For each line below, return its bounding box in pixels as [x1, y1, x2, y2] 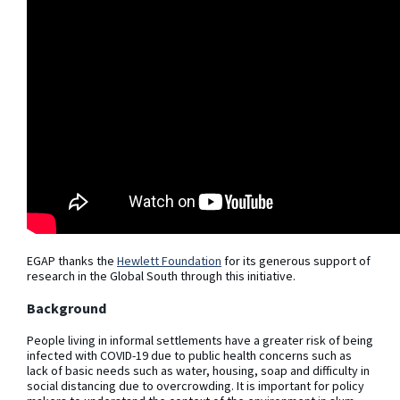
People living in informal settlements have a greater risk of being [27, 332, 373, 349]
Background [27, 298, 106, 317]
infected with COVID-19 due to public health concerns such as [27, 347, 352, 364]
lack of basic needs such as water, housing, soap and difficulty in [27, 362, 370, 379]
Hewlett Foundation [117, 252, 221, 269]
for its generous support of [221, 252, 371, 269]
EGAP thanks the [27, 252, 117, 269]
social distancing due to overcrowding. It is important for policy [27, 378, 364, 395]
